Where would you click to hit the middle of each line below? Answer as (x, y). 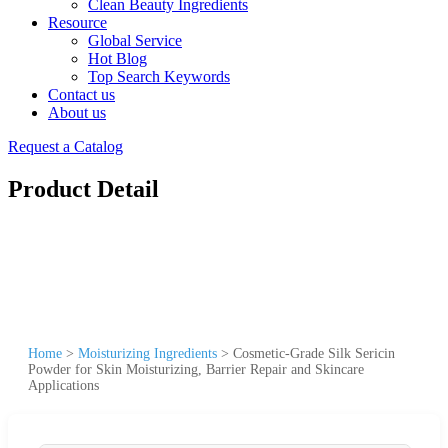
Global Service (135, 40)
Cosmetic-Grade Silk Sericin (314, 353)
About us (77, 112)
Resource (77, 22)
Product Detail (83, 188)
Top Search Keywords (159, 76)
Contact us (81, 94)
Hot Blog (117, 58)
